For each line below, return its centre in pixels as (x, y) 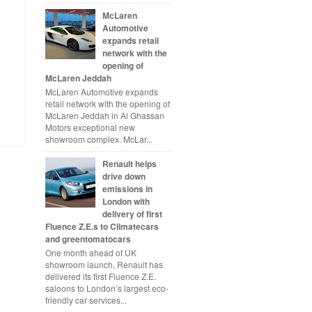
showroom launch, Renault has (104, 265)
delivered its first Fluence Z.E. (101, 276)
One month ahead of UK (91, 253)
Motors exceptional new (90, 127)
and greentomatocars (88, 239)
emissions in (127, 189)
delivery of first (132, 214)
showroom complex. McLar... (99, 139)
